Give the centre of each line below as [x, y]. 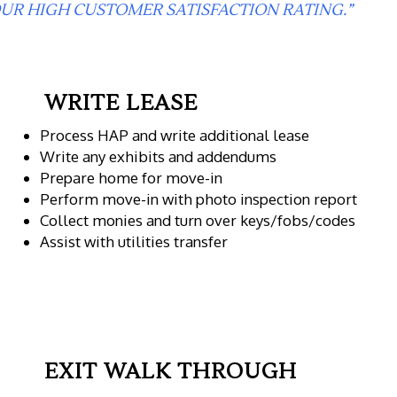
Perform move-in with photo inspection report [199, 198]
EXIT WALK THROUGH [171, 371]
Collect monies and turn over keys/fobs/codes [198, 220]
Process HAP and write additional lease [175, 135]
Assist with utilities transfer [134, 241]
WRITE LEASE [121, 103]
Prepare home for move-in [132, 177]
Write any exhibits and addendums [159, 156]
